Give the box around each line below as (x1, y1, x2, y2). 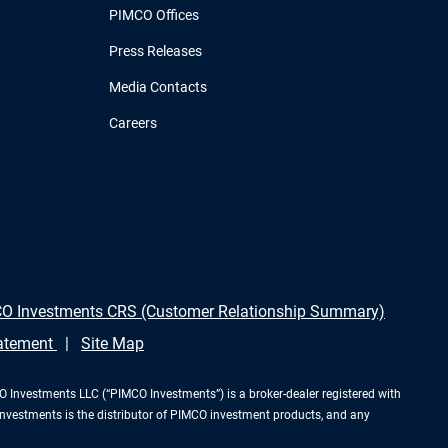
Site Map (81, 334, 144, 354)
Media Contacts (109, 79, 207, 96)
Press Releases (109, 43, 202, 60)
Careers (109, 115, 157, 132)
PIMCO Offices (109, 7, 199, 24)
